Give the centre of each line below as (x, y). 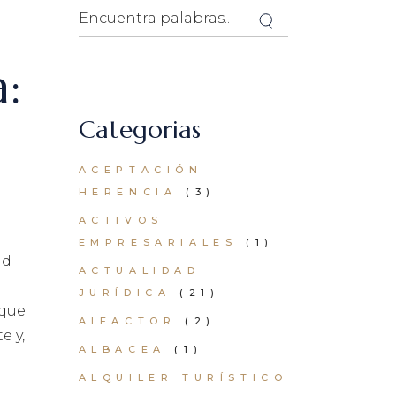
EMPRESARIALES (158, 242)
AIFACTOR (127, 321)
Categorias (139, 129)
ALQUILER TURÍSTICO (183, 377)
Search (103, 11)
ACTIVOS (121, 220)
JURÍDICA (125, 293)
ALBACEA (122, 349)
